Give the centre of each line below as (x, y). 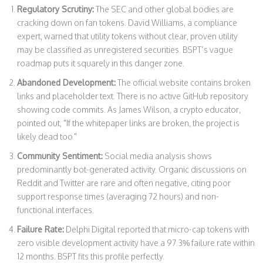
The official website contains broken (183, 82)
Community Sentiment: (60, 156)
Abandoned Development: (66, 82)
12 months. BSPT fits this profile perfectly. (91, 256)
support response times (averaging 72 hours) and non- (118, 196)
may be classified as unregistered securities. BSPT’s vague (125, 49)
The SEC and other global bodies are (164, 9)
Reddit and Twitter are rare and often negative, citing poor (124, 183)
